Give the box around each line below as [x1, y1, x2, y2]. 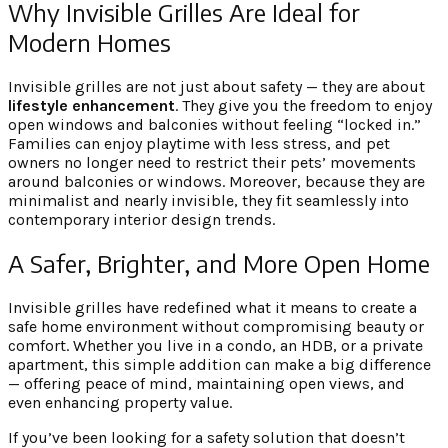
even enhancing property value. [8, 393, 232, 413]
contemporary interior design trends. [8, 209, 275, 229]
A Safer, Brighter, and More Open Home [8, 248, 430, 279]
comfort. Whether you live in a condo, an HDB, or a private [8, 336, 423, 356]
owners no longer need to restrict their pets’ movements [8, 152, 416, 172]
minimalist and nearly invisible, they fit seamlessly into [8, 190, 409, 210]
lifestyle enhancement [8, 95, 175, 115]
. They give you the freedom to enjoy [175, 95, 432, 115]
